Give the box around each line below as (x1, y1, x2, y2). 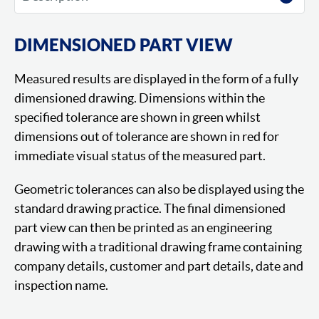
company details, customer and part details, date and (14, 258, 303, 273)
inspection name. (14, 277, 108, 293)
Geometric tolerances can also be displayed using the (14, 181, 304, 197)
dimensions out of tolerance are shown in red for (14, 128, 279, 144)
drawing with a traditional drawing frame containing (14, 239, 302, 254)
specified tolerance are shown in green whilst (14, 109, 261, 125)
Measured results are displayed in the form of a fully (14, 70, 298, 86)
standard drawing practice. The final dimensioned (14, 200, 286, 216)
